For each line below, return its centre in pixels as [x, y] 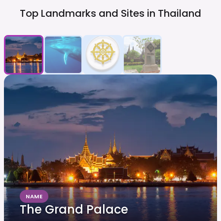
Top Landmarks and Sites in [88, 13]
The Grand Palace [74, 209]
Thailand [180, 13]
